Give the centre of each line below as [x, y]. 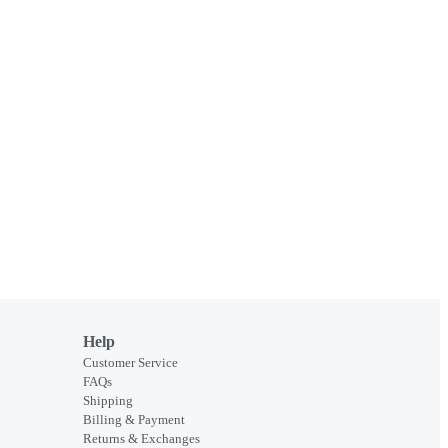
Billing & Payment [134, 419]
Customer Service [130, 362]
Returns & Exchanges [141, 438]
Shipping [108, 400]
